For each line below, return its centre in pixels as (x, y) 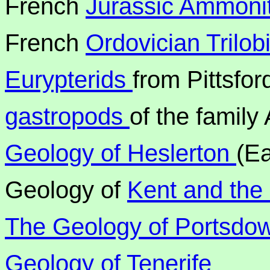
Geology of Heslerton (121, 153)
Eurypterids (69, 80)
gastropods (67, 116)
